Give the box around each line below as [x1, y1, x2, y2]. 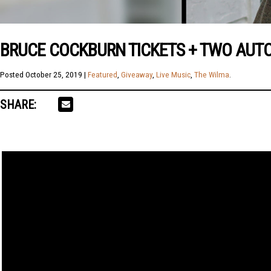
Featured [88, 70, 117, 79]
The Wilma [194, 70, 229, 79]
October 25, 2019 [25, 70, 82, 79]
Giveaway [121, 70, 152, 79]
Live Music [156, 70, 191, 79]
